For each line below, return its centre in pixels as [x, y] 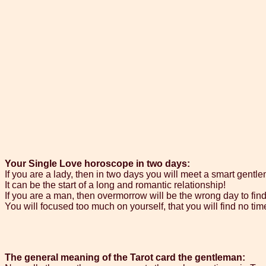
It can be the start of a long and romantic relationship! [115, 185]
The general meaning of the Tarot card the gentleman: [125, 258]
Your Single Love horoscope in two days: [97, 164]
